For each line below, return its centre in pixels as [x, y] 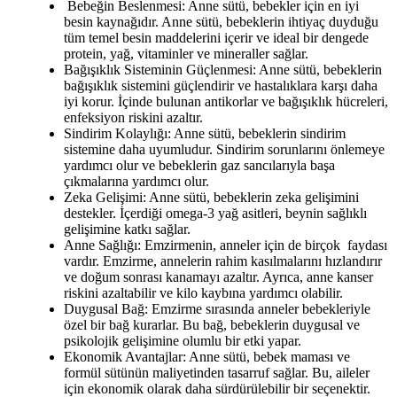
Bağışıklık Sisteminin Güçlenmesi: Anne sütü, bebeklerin [223, 70]
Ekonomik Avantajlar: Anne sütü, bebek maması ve [207, 357]
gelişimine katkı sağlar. [127, 230]
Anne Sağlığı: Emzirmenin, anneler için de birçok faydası [226, 245]
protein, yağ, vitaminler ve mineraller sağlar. [186, 54]
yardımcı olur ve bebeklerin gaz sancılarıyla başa [199, 166]
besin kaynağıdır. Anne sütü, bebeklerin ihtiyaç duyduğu [221, 22]
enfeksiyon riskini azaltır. [133, 118]
